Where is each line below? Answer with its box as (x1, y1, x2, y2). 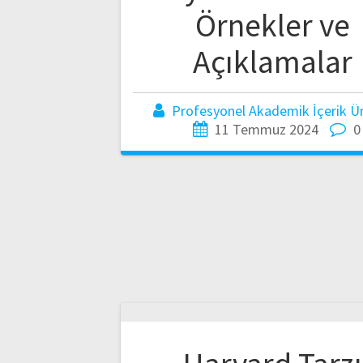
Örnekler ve (194, 4, 350, 45)
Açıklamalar (192, 41, 352, 82)
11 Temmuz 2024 (214, 119, 318, 139)
